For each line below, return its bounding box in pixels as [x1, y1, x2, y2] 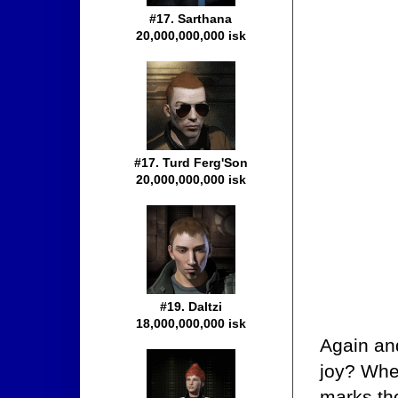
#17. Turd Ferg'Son [134, 155, 248, 171]
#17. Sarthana [149, 12, 233, 27]
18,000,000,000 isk [136, 316, 246, 331]
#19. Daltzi [160, 299, 222, 314]
